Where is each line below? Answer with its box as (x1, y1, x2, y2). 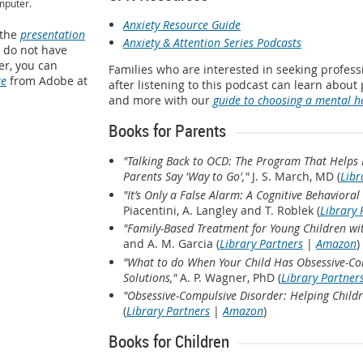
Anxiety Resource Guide (123, 16, 241, 32)
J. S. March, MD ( (249, 169, 340, 185)
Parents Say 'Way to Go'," (123, 169, 249, 185)
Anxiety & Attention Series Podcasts (123, 35, 301, 51)
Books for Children (109, 330, 229, 353)
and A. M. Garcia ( (123, 236, 220, 252)
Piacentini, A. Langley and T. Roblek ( (123, 202, 320, 218)
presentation (20, 26, 85, 42)
